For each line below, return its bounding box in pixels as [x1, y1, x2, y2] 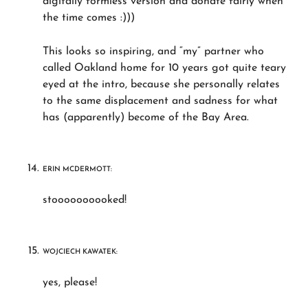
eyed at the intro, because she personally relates [43, 78, 280, 90]
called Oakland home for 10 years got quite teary [43, 62, 287, 74]
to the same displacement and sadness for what [43, 95, 278, 107]
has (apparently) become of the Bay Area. [43, 111, 250, 123]
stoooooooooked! [43, 194, 127, 206]
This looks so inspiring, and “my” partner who [43, 45, 265, 57]
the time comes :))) [43, 12, 135, 23]
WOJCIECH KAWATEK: [43, 247, 118, 256]
